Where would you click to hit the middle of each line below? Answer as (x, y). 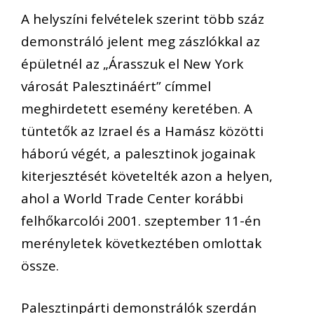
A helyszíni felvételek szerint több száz (143, 19)
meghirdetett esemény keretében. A (137, 108)
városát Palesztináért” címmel (116, 86)
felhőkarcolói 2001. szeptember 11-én (141, 220)
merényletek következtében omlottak (141, 243)
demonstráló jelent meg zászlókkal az (141, 41)
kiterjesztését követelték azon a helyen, (147, 176)
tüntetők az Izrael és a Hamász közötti (142, 131)
